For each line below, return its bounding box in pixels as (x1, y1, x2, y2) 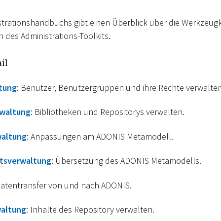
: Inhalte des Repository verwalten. (26, 204, 154, 216)
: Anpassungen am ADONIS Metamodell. (27, 130, 173, 142)
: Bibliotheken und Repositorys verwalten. (31, 106, 184, 118)
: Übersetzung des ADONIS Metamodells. (51, 155, 201, 167)
